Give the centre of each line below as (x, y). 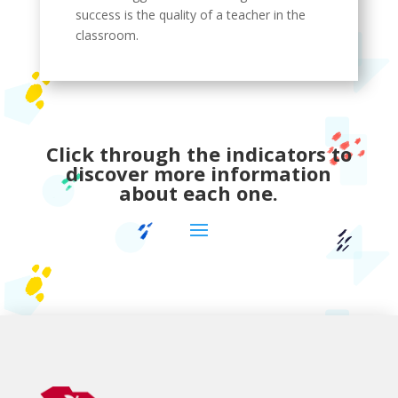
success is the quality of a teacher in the (190, 15)
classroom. (107, 35)
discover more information (199, 173)
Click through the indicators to (199, 154)
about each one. (199, 193)
